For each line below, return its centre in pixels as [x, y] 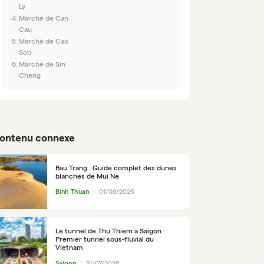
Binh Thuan [72, 192]
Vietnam [69, 247]
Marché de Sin [42, 64]
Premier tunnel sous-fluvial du [104, 239]
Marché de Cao [44, 41]
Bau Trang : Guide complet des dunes [116, 167]
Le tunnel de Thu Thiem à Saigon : [110, 231]
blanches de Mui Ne [87, 176]
